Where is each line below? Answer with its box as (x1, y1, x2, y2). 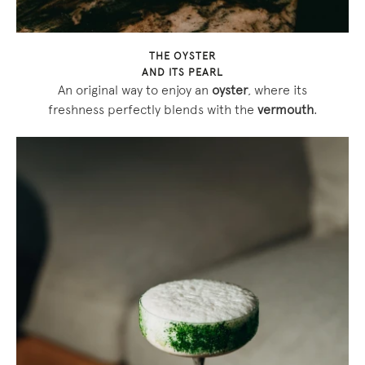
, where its (248, 86, 307, 98)
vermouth (257, 105, 314, 117)
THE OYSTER (149, 52, 216, 63)
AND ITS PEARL (142, 68, 223, 79)
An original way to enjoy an (58, 86, 212, 98)
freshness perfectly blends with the (47, 105, 257, 117)
